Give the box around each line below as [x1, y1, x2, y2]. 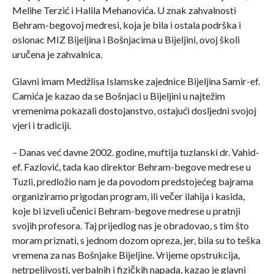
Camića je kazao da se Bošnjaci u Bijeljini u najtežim [12, 89, 225, 102]
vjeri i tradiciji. [12, 119, 71, 131]
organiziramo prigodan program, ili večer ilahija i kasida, [12, 190, 245, 202]
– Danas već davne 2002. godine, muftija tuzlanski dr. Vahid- [12, 146, 259, 158]
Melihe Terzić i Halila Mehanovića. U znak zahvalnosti [12, 4, 236, 16]
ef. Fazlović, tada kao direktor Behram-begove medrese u [12, 160, 251, 172]
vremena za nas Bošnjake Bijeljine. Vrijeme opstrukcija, [12, 248, 240, 261]
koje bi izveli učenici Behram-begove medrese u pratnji [12, 204, 240, 217]
